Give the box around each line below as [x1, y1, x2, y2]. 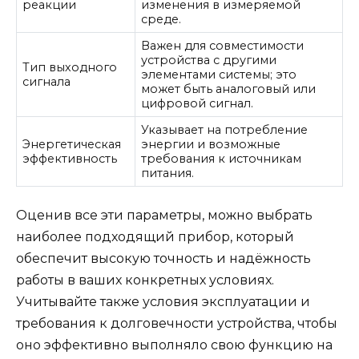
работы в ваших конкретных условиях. [16, 272, 274, 288]
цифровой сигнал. [141, 96, 254, 111]
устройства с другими [141, 53, 277, 68]
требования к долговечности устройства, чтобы [16, 315, 337, 331]
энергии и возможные [141, 137, 281, 152]
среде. [141, 12, 182, 27]
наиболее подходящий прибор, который [16, 228, 294, 244]
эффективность [22, 151, 118, 167]
